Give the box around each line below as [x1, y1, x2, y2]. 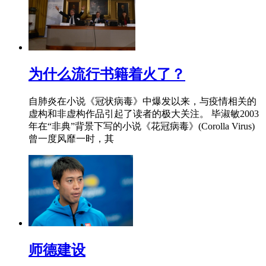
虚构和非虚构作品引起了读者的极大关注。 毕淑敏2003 [28, 108, 259, 119]
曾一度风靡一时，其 [28, 133, 114, 144]
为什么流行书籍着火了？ [28, 66, 185, 82]
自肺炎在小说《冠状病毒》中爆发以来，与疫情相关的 [28, 96, 256, 106]
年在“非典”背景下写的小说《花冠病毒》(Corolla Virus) [28, 121, 255, 131]
